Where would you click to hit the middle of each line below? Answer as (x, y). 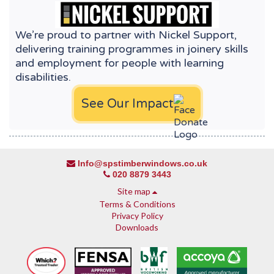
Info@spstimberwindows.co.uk (143, 163)
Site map (134, 191)
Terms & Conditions (137, 204)
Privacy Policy (137, 215)
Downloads (137, 227)
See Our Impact (127, 104)
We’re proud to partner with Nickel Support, (126, 35)
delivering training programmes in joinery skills (132, 49)
